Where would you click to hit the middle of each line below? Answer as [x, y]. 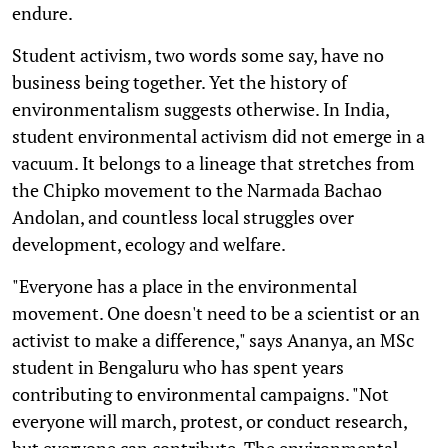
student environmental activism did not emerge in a [218, 135]
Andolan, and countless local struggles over [183, 216]
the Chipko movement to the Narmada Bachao [197, 189]
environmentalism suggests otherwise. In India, [200, 108]
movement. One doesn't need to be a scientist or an [216, 312]
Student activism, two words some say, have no [198, 54]
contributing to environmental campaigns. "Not [200, 393]
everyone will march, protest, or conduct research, [209, 420]
